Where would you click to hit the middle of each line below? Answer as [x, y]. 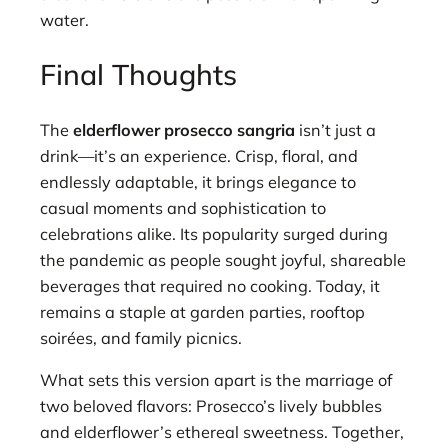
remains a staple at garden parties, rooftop [202, 311]
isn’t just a [335, 129]
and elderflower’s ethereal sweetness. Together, [222, 432]
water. [64, 19]
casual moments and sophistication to [183, 207]
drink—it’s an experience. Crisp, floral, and [199, 155]
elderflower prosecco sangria [184, 129]
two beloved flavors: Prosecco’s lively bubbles [211, 406]
